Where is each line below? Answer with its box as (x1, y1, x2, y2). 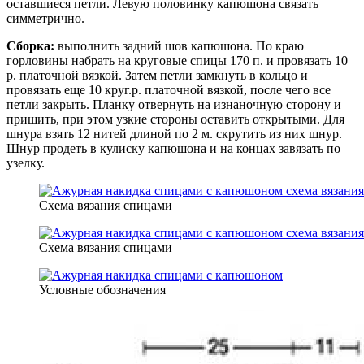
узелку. (6, 156, 45, 171)
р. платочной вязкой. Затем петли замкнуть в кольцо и (6, 68, 308, 83)
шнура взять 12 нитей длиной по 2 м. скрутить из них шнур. (6, 127, 342, 141)
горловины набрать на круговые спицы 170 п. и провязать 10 (6, 54, 348, 68)
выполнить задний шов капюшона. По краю (54, 39, 304, 54)
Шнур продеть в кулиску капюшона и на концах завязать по (6, 141, 340, 156)
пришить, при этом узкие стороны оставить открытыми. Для (6, 112, 344, 127)
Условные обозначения (39, 283, 166, 297)
